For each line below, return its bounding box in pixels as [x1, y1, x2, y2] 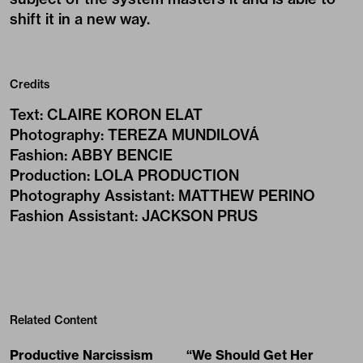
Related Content [10, 313, 97, 328]
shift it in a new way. [10, 10, 150, 29]
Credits [10, 77, 49, 92]
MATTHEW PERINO [178, 186, 315, 206]
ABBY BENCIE [71, 146, 173, 165]
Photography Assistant [10, 186, 171, 206]
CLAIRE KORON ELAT [47, 105, 203, 125]
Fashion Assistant [10, 207, 135, 226]
